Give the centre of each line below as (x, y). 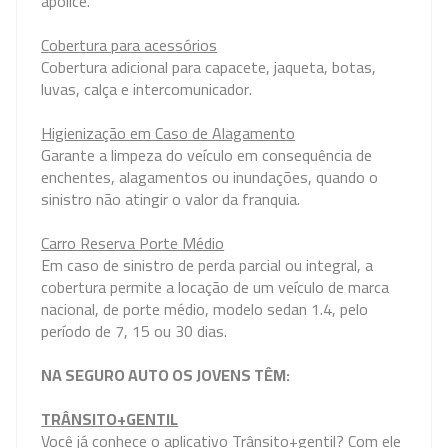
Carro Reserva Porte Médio (133, 243)
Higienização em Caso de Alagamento (168, 133)
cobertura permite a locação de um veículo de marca (215, 287)
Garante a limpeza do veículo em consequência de (207, 155)
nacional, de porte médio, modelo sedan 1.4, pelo (205, 309)
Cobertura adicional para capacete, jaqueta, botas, (209, 67)
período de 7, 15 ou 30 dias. (134, 331)
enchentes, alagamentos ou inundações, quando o (210, 177)
